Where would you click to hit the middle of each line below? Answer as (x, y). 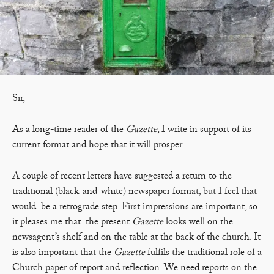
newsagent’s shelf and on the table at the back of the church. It (136, 238)
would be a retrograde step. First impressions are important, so (135, 207)
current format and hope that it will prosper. (99, 145)
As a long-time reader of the (69, 130)
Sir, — (24, 99)
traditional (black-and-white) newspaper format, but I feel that (135, 192)
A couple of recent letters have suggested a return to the (122, 176)
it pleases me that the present (72, 222)
